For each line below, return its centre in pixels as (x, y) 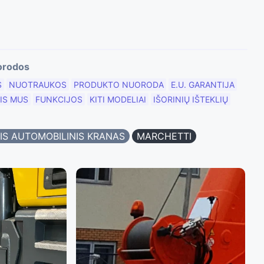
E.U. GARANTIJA (202, 85)
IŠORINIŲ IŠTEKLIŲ (190, 100)
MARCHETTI (164, 136)
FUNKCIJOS (59, 100)
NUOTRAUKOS (37, 85)
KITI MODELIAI (118, 100)
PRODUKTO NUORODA (118, 85)
